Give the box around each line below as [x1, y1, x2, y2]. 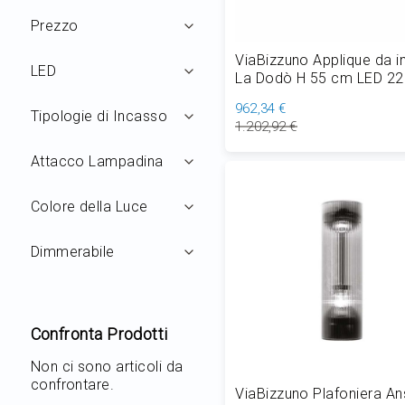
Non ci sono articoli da [30, 357, 184, 375]
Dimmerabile [30, 242, 115, 260]
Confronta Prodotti [30, 324, 168, 344]
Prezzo [30, 16, 79, 34]
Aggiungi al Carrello [262, 155, 403, 173]
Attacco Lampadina [30, 152, 164, 170]
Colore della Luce [30, 197, 148, 215]
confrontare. [30, 375, 115, 393]
